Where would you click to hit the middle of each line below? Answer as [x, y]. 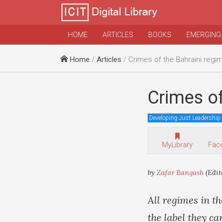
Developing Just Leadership [185, 118]
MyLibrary [177, 145]
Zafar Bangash [180, 172]
